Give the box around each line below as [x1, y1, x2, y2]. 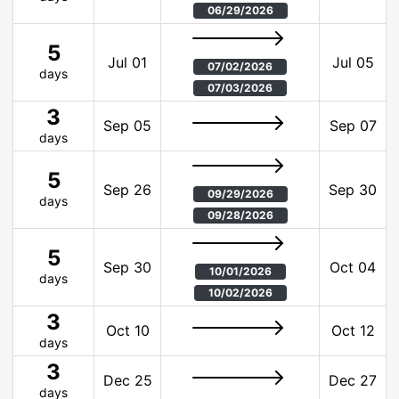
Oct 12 [330, 322, 375, 340]
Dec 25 [102, 371, 152, 390]
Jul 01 [108, 53, 147, 72]
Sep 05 [103, 117, 151, 135]
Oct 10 [105, 322, 150, 340]
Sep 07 [329, 117, 377, 135]
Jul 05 [331, 53, 374, 72]
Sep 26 [103, 181, 151, 199]
